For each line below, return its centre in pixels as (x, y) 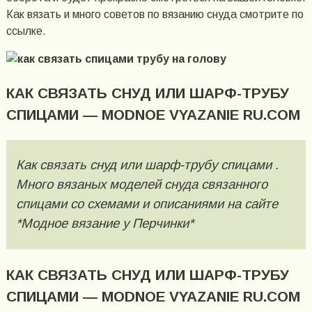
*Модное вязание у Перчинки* (104, 224)
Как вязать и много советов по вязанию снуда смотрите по (155, 14)
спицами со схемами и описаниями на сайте (147, 204)
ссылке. (26, 31)
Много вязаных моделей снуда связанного (141, 185)
